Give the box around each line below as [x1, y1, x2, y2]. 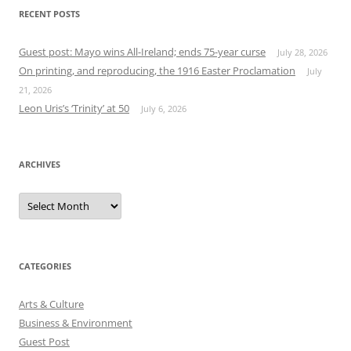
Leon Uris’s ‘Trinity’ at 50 [19, 100, 129, 115]
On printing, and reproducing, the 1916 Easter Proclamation [19, 63, 295, 78]
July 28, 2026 [277, 45, 327, 58]
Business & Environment [19, 315, 132, 330]
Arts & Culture [19, 296, 84, 311]
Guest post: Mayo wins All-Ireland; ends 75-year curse [19, 44, 266, 59]
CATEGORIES [19, 259, 71, 272]
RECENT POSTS [19, 7, 80, 20]
